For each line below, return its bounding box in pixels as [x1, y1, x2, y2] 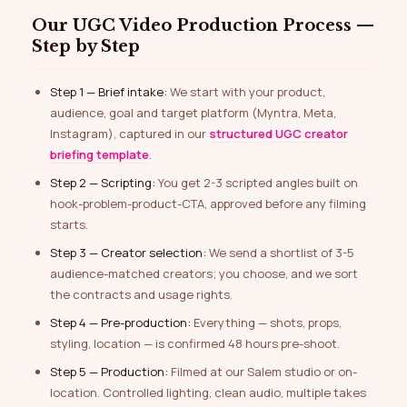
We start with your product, [167, 84, 325, 101]
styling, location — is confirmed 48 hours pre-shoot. [50, 335, 340, 352]
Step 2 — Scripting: [50, 174, 155, 192]
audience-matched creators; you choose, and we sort [50, 265, 358, 283]
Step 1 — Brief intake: [50, 84, 167, 101]
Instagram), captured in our [50, 125, 209, 143]
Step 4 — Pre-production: [50, 314, 191, 332]
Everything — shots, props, [191, 314, 342, 332]
